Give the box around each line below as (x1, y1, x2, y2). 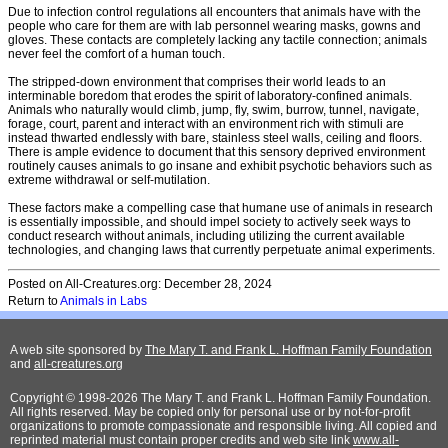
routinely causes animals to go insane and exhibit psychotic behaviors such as (8, 158, 432, 173)
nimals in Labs (68, 293, 147, 308)
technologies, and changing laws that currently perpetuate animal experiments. (8, 242, 438, 257)
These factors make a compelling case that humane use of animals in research (8, 200, 433, 215)
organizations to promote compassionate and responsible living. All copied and (10, 418, 437, 433)
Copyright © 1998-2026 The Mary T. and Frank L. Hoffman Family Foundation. (10, 390, 431, 405)
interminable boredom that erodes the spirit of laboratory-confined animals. (8, 88, 412, 103)
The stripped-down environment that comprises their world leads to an (8, 74, 386, 89)
